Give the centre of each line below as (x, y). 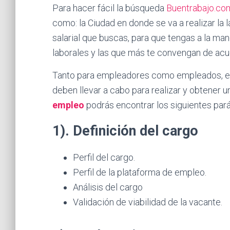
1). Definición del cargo (125, 131)
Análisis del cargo (109, 187)
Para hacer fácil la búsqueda (109, 8)
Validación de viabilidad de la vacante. (148, 202)
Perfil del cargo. (104, 157)
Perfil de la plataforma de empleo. (140, 172)
